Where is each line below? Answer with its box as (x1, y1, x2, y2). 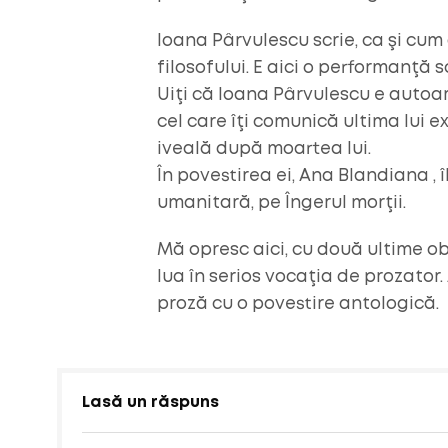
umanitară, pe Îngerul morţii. (157, 196, 406, 211)
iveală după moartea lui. (157, 142, 371, 157)
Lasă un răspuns (82, 395, 219, 410)
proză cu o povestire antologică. (157, 297, 439, 312)
